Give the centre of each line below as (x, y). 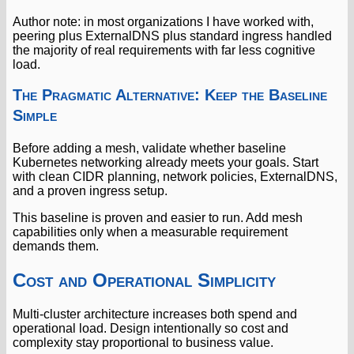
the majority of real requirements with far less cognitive (164, 50)
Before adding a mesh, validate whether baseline (149, 148)
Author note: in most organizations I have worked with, (163, 21)
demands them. (56, 246)
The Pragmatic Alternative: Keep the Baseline (170, 94)
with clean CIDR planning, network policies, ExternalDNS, (175, 176)
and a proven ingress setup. (90, 190)
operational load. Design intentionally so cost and (151, 329)
